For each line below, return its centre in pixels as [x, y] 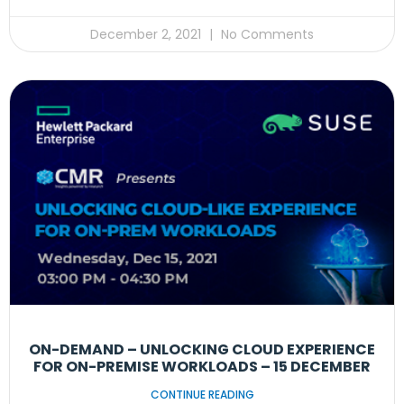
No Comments [266, 34]
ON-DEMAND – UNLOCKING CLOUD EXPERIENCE [202, 349]
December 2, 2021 [147, 34]
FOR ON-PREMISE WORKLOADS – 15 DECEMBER [202, 366]
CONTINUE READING [202, 394]
